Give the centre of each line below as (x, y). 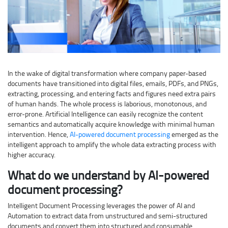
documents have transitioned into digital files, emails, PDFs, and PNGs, (113, 83)
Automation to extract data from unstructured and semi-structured (107, 215)
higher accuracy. (32, 154)
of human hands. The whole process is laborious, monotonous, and (107, 103)
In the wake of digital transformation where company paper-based (107, 73)
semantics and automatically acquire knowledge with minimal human (111, 124)
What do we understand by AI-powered (108, 175)
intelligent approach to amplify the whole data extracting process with (112, 144)
